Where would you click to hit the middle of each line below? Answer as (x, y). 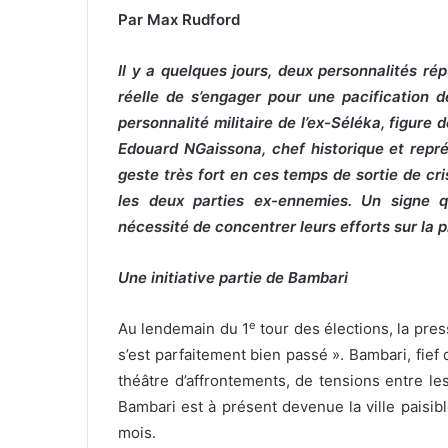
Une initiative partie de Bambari (233, 278)
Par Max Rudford (179, 20)
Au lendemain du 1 (183, 329)
